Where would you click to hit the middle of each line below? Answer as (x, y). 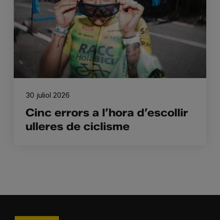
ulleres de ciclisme (78, 127)
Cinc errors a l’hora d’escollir (107, 113)
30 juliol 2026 (48, 95)
